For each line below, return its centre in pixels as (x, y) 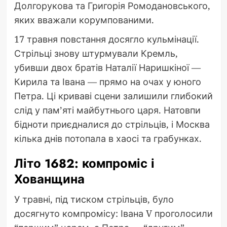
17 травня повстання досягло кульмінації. (106, 39)
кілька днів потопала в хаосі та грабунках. (108, 139)
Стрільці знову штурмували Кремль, (96, 53)
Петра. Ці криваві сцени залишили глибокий (113, 96)
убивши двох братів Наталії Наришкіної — (107, 68)
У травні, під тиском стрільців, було (94, 199)
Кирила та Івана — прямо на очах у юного (107, 82)
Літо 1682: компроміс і (84, 164)
